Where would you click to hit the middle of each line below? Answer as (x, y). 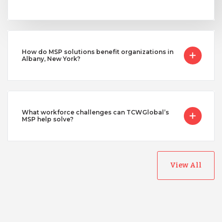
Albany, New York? (51, 58)
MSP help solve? (47, 119)
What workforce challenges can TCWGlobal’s (95, 112)
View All (186, 165)
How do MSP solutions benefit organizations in (97, 52)
